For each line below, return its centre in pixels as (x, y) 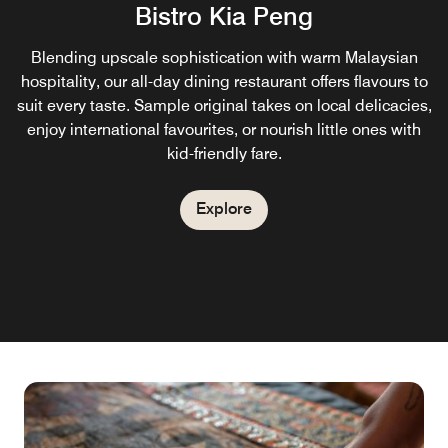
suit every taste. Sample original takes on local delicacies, (224, 105)
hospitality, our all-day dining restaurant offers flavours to (224, 81)
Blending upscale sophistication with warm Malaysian (224, 57)
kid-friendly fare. (224, 153)
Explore (224, 208)
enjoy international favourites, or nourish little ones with (224, 129)
